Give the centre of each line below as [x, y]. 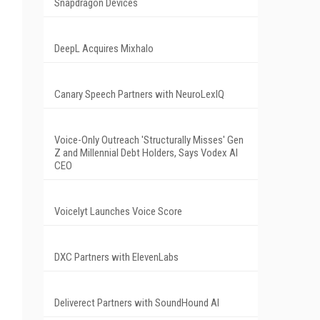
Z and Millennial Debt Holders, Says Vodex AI [146, 152]
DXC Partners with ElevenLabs [116, 257]
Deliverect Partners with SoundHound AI [137, 302]
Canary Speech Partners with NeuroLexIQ [139, 94]
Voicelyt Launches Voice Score [118, 211]
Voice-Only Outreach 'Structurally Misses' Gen [149, 140]
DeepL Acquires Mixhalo [104, 48]
